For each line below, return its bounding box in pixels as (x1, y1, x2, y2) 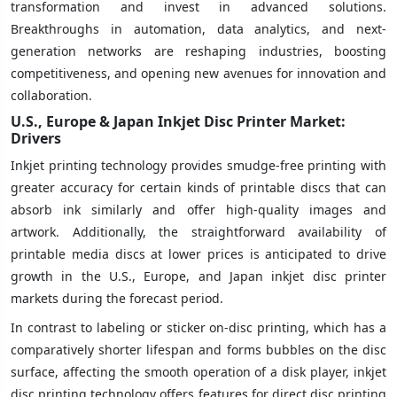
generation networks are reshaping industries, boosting (11, 42, 386, 59)
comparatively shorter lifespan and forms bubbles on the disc (11, 340, 386, 358)
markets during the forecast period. (11, 289, 223, 307)
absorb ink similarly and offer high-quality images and (11, 200, 386, 218)
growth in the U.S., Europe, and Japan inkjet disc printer (11, 267, 386, 284)
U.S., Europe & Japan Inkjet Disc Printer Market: (11, 111, 346, 131)
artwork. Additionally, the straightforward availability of (11, 222, 386, 240)
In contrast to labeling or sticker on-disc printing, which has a (11, 318, 386, 336)
